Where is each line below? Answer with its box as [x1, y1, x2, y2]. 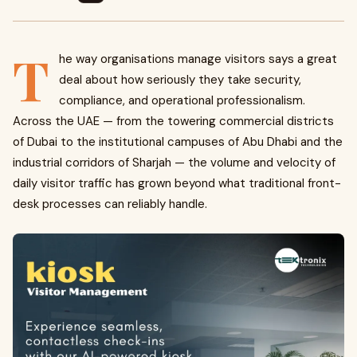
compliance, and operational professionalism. [59, 92, 305, 108]
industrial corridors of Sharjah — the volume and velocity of [13, 155, 335, 171]
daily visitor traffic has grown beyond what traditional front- [13, 175, 341, 191]
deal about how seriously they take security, [59, 72, 301, 88]
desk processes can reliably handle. [13, 196, 207, 212]
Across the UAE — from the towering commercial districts [13, 113, 334, 129]
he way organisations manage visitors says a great [59, 51, 337, 67]
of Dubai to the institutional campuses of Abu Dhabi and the [13, 134, 343, 150]
